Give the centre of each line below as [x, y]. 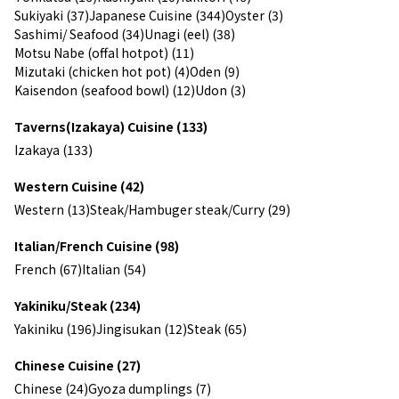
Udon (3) [220, 90]
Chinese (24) [51, 388]
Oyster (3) [254, 15]
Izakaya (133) [53, 149]
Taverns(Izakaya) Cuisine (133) [111, 126]
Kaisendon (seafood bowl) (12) [105, 90]
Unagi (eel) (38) [190, 33]
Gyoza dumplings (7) [150, 388]
